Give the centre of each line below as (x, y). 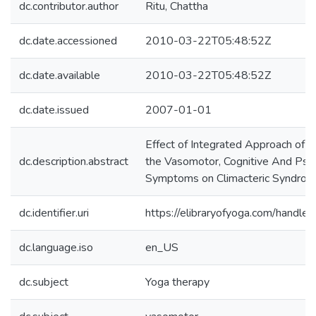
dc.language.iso (56, 248)
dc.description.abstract (74, 162)
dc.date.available (60, 75)
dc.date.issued (54, 110)
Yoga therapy (177, 282)
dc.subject (44, 282)
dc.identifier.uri (54, 213)
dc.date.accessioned (68, 41)
